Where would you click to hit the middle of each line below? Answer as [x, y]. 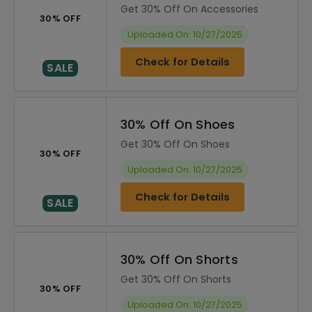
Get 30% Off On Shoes [175, 144]
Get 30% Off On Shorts [176, 279]
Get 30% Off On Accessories [189, 9]
